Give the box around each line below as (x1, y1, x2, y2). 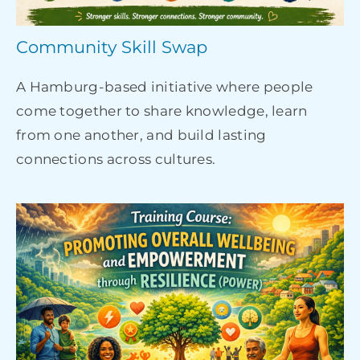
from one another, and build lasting (15, 127, 267, 144)
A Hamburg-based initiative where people (15, 79, 313, 96)
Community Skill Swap (15, 37, 207, 58)
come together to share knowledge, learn (15, 103, 308, 120)
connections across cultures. (15, 151, 216, 168)
